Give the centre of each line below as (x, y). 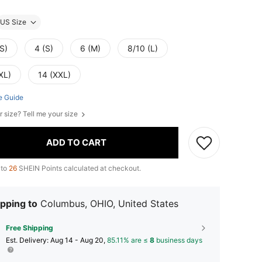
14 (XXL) (54, 74)
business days (178, 240)
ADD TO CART (76, 143)
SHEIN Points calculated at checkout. (79, 168)
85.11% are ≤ (128, 240)
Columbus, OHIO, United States (109, 203)
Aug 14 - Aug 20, (79, 240)
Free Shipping (30, 227)
